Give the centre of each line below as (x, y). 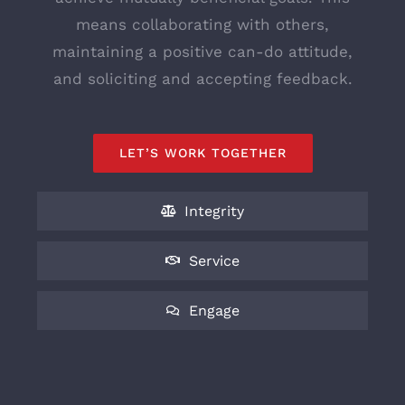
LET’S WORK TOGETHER (202, 152)
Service (214, 260)
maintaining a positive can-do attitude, (202, 51)
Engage (214, 310)
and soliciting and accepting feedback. (202, 78)
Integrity (214, 211)
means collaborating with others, (202, 24)
